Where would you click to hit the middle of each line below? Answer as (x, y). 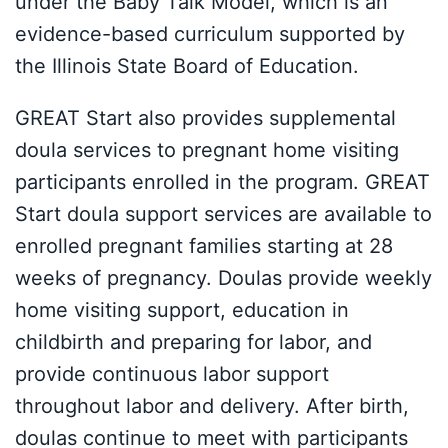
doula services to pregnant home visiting (207, 149)
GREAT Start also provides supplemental (205, 117)
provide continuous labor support (172, 373)
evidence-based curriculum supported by (210, 33)
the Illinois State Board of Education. (187, 65)
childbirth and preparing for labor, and (193, 341)
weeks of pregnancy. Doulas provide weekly (223, 277)
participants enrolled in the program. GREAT (222, 181)
